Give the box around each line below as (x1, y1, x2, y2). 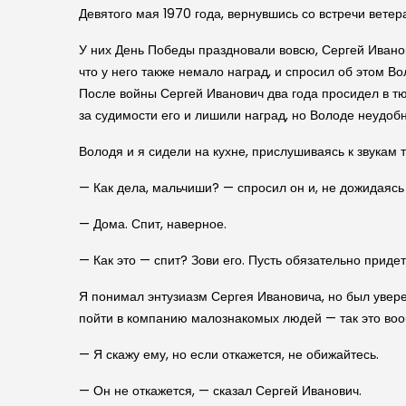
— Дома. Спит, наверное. (79, 214, 227, 233)
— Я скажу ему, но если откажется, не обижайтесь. (79, 344, 379, 363)
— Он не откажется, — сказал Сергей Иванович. (79, 381, 362, 400)
